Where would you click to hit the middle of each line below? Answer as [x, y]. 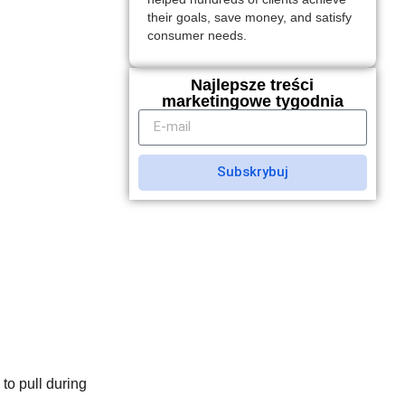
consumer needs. [197, 36]
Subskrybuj [252, 172]
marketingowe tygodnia [252, 101]
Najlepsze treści [253, 85]
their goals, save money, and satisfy [249, 18]
